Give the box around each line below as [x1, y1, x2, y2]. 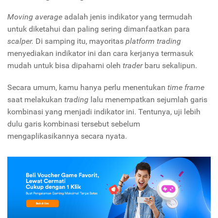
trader [123, 60, 145, 70]
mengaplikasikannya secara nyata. [7, 131, 127, 141]
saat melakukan [7, 94, 64, 104]
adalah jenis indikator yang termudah [64, 12, 192, 21]
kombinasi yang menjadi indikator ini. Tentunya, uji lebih [7, 107, 200, 116]
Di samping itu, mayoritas [36, 36, 126, 46]
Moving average [7, 12, 64, 21]
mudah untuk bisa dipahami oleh [7, 60, 123, 70]
